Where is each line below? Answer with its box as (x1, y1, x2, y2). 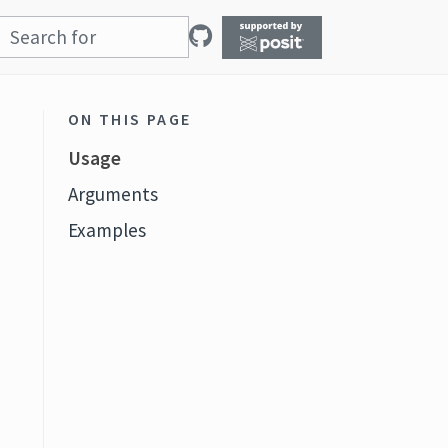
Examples (67, 218, 146, 242)
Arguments (67, 182, 158, 206)
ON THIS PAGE (67, 109, 192, 129)
